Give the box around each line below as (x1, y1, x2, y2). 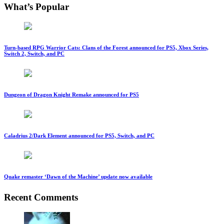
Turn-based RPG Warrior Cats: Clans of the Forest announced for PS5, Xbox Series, (4, 44, 208, 50)
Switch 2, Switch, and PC (4, 50, 64, 56)
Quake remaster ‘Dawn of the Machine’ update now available (4, 173, 152, 179)
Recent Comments (4, 191, 78, 202)
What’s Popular (4, 1, 69, 12)
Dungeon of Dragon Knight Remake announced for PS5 (4, 91, 139, 97)
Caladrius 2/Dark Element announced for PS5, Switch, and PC (4, 132, 154, 138)
